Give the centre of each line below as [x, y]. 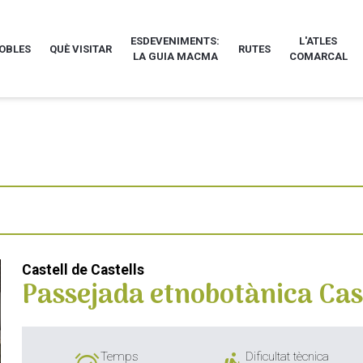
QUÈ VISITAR [81, 49]
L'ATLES [318, 41]
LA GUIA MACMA [175, 57]
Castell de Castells [83, 270]
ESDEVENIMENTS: [175, 41]
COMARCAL [318, 57]
